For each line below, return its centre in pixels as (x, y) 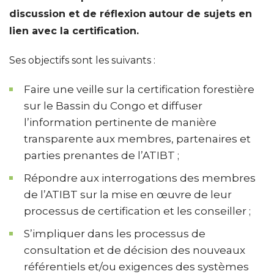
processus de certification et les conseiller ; (137, 211)
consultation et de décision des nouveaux (135, 250)
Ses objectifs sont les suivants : (82, 60)
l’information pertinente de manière (120, 122)
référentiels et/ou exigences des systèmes (136, 267)
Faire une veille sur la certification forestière (139, 89)
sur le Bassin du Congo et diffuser (113, 106)
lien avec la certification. (74, 31)
